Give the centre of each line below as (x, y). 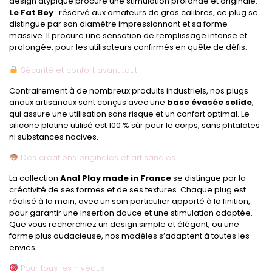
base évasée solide (209, 102)
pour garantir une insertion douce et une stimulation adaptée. (131, 212)
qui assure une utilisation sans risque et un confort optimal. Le (129, 114)
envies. (23, 247)
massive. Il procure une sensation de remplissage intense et (128, 35)
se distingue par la (209, 178)
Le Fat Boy (31, 12)
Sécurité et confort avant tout (77, 70)
